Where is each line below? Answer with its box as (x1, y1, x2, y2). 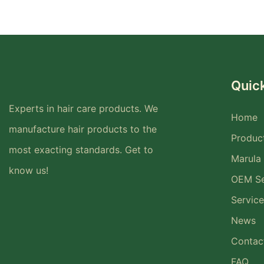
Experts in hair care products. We (9, 103, 158, 115)
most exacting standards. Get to (9, 144, 153, 156)
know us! (9, 164, 48, 177)
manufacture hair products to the (9, 123, 157, 136)
